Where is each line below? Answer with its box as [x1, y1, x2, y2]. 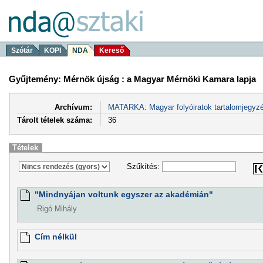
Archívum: [55, 102, 92, 112]
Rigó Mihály [36, 204, 77, 214]
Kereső [99, 46, 124, 55]
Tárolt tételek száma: [17, 115, 92, 124]
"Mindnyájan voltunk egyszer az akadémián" [34, 190, 213, 200]
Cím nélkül [34, 232, 77, 242]
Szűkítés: [126, 162, 162, 171]
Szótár [11, 46, 33, 55]
